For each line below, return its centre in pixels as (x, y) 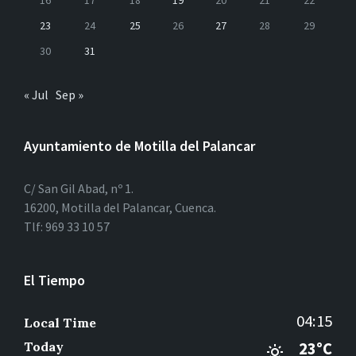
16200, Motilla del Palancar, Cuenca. (120, 208)
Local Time (60, 323)
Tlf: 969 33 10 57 (67, 227)
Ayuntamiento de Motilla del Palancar (139, 146)
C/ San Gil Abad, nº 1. (79, 189)
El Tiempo (54, 281)
